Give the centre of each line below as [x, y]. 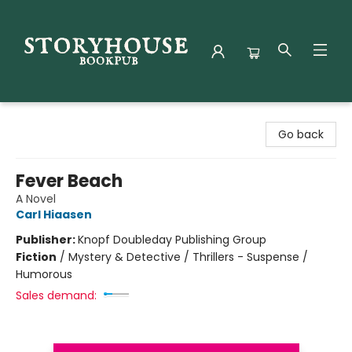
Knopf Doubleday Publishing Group [172, 240]
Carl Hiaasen [54, 214]
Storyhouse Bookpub [68, 117]
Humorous [44, 274]
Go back [301, 134]
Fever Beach [69, 181]
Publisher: [47, 240]
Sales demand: [56, 295]
